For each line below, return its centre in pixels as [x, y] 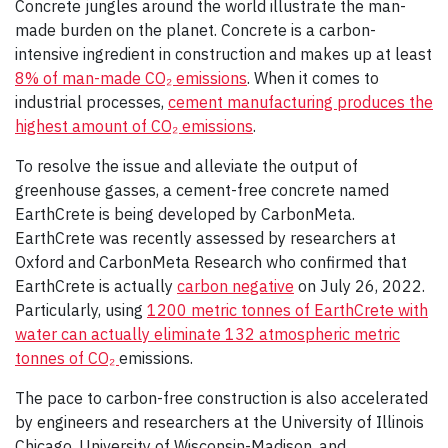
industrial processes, [91, 101]
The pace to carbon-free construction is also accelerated [221, 397]
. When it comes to [313, 77]
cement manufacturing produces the [300, 101]
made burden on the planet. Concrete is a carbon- [195, 29]
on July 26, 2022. [359, 285]
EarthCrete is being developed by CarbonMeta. [185, 213]
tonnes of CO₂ [67, 357]
